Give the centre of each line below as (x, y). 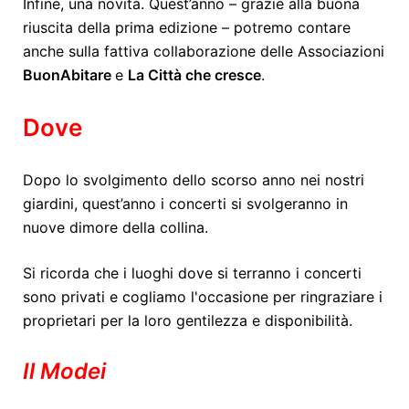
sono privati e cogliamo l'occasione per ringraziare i (203, 296)
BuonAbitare (69, 74)
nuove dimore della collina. (118, 227)
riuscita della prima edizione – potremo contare (187, 27)
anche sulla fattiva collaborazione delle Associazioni (204, 51)
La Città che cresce (194, 74)
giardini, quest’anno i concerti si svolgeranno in (185, 203)
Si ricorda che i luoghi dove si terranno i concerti (192, 273)
